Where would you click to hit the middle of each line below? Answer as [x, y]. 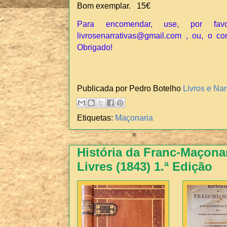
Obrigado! [95, 47]
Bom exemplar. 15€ [114, 6]
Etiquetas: [96, 118]
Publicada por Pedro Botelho [130, 88]
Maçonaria [134, 118]
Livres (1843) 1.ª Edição [145, 167]
